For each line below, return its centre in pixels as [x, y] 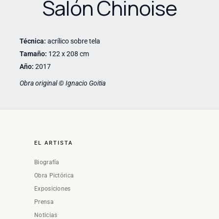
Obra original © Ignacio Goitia [63, 83]
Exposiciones [53, 188]
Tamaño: [33, 54]
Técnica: [33, 41]
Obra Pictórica [54, 175]
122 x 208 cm [68, 54]
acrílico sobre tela [73, 41]
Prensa [44, 202]
